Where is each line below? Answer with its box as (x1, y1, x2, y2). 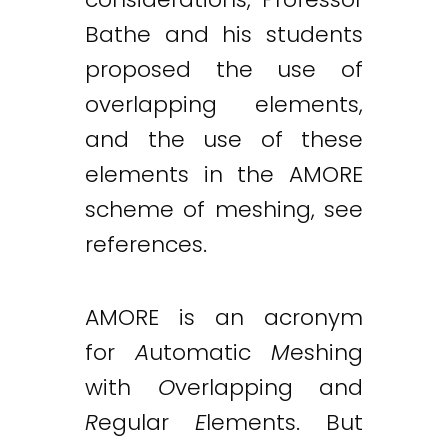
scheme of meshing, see (85, 193, 363, 225)
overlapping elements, (85, 88, 363, 120)
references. (85, 228, 207, 260)
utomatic (149, 337, 271, 369)
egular (98, 407, 195, 439)
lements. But (206, 407, 363, 439)
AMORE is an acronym (85, 302, 363, 334)
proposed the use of (85, 53, 363, 85)
